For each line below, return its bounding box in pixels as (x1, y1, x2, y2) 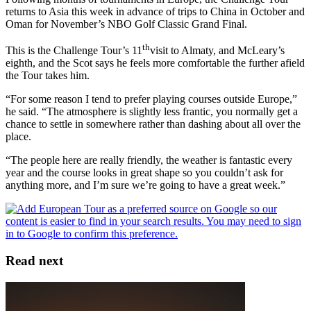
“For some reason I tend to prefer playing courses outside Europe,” (6, 93, 297, 106)
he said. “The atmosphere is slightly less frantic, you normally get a (6, 106, 298, 118)
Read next (6, 253, 63, 268)
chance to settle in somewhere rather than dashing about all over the (6, 118, 301, 131)
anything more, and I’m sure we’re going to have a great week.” (6, 179, 285, 192)
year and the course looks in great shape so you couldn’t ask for (6, 167, 283, 179)
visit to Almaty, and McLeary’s (150, 44, 285, 57)
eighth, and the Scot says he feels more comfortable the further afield (6, 57, 305, 69)
